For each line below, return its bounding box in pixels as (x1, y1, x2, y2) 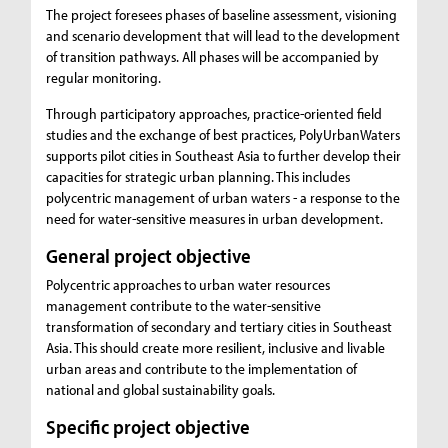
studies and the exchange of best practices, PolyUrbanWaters (46, 125, 401, 145)
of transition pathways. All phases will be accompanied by (46, 47, 380, 67)
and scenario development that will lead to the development (46, 26, 401, 46)
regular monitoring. (46, 68, 162, 88)
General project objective (46, 243, 252, 269)
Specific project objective (46, 414, 251, 440)
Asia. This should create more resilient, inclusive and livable (46, 338, 386, 358)
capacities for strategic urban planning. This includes (46, 167, 351, 187)
